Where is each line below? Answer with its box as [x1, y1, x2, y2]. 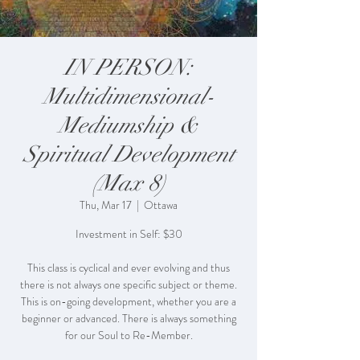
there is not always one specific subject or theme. [20, 276, 237, 293]
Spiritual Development [22, 141, 235, 169]
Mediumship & [59, 112, 198, 140]
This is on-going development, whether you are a [21, 293, 236, 310]
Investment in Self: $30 [75, 226, 182, 243]
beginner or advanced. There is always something [21, 310, 236, 327]
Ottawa [144, 197, 178, 214]
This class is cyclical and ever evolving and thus [27, 260, 230, 276]
